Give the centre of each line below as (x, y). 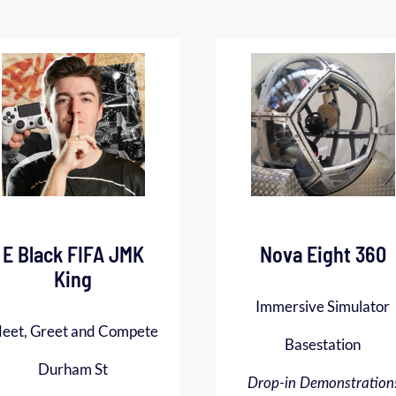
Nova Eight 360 (323, 255)
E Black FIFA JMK (73, 255)
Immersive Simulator (323, 307)
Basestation (323, 344)
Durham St (73, 369)
